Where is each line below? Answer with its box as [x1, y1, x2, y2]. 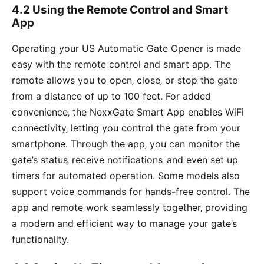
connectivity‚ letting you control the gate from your [12, 122, 240, 134]
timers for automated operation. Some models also [12, 170, 240, 181]
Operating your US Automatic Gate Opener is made [12, 42, 241, 54]
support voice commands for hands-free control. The [12, 186, 250, 197]
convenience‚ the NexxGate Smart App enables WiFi [12, 106, 244, 118]
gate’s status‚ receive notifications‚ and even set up [12, 154, 238, 166]
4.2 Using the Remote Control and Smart [12, 3, 228, 17]
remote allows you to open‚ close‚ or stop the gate [12, 74, 237, 86]
